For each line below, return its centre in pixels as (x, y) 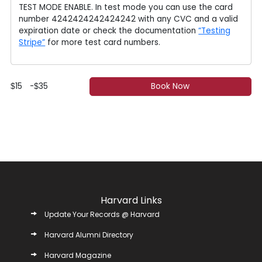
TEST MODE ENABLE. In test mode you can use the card (126, 7)
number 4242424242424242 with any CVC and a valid (129, 19)
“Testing (215, 30)
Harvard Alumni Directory (89, 235)
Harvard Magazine (77, 255)
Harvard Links (131, 200)
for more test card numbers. (103, 42)
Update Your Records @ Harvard (102, 214)
